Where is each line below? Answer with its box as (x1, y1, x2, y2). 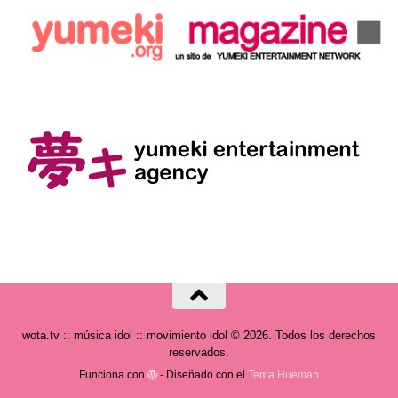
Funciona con (78, 368, 147, 380)
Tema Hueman (248, 368, 320, 380)
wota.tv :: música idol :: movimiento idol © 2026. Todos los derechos (22, 329, 376, 343)
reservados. (169, 346, 229, 360)
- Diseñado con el (157, 368, 249, 380)
